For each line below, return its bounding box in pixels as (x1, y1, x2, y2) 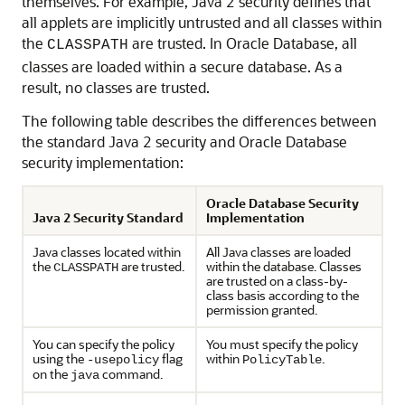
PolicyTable (242, 353, 322, 367)
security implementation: (22, 153, 184, 172)
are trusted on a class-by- (206, 272, 348, 289)
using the (33, 350, 87, 367)
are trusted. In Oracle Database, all (128, 33, 357, 52)
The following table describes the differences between (22, 111, 377, 130)
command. (99, 365, 163, 382)
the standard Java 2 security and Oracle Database (22, 132, 347, 151)
